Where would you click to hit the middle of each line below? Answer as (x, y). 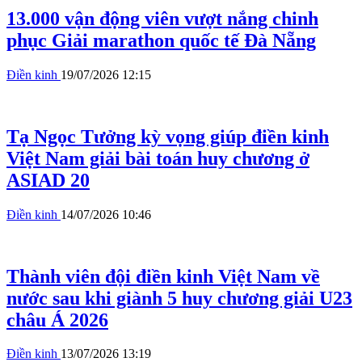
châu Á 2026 (57, 320)
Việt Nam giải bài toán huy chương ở (158, 158)
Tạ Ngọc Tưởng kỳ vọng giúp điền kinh (168, 136)
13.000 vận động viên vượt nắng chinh (162, 18)
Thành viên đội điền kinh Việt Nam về (163, 276)
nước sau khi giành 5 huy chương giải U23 (179, 298)
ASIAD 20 (48, 180)
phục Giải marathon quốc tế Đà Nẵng (161, 40)
